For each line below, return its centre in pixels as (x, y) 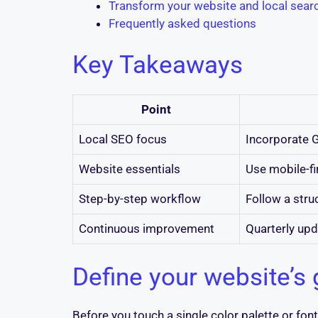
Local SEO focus (123, 139)
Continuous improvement (147, 229)
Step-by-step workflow (140, 199)
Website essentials (130, 169)
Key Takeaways (158, 65)
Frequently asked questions (182, 23)
